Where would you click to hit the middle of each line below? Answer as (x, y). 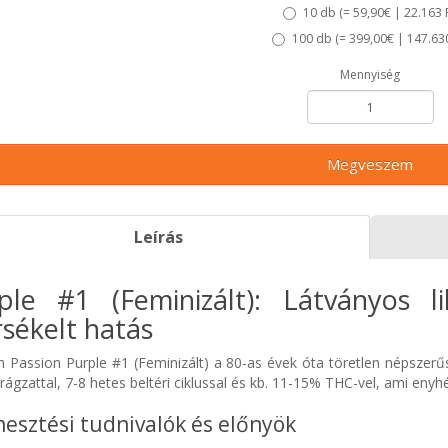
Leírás (158, 237)
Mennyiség (370, 74)
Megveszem (370, 164)
